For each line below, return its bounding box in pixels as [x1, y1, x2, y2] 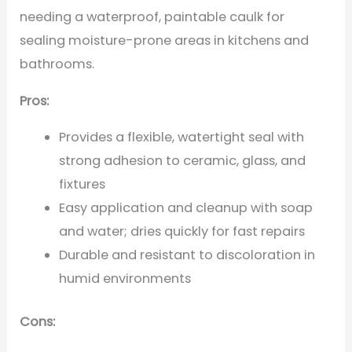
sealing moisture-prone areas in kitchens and [20, 31, 310, 50]
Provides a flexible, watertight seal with [58, 128, 304, 147]
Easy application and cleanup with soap [58, 199, 313, 218]
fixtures [58, 175, 105, 194]
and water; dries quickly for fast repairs [58, 222, 305, 241]
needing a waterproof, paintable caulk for [20, 8, 285, 27]
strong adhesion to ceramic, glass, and [58, 152, 306, 170]
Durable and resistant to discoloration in [58, 246, 315, 265]
